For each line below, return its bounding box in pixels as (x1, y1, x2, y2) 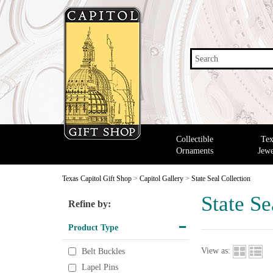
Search (195, 54, 218, 63)
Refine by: (68, 199, 111, 209)
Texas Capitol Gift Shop (62, 174, 132, 183)
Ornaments (175, 146, 213, 155)
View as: (201, 246, 230, 256)
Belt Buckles (82, 247, 125, 257)
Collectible (175, 134, 213, 144)
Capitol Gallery (140, 174, 183, 183)
